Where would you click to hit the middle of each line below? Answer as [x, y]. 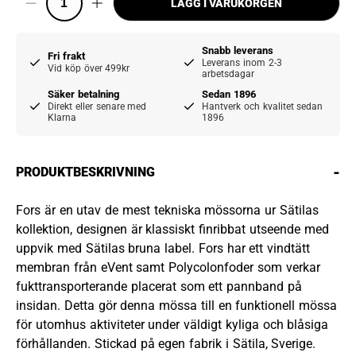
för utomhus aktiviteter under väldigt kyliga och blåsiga [172, 324]
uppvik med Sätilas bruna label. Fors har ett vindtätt [163, 248]
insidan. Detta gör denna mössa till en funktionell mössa [176, 305]
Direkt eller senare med [97, 106]
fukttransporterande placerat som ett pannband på [159, 286]
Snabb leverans [238, 50]
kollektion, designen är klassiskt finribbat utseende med [172, 229]
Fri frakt [66, 56]
